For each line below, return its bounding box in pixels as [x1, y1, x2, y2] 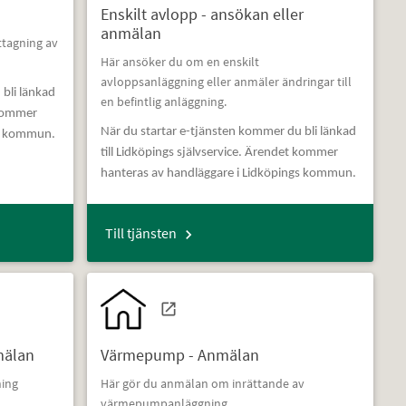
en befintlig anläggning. [100, 93, 227, 111]
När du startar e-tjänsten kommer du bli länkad [100, 125, 356, 140]
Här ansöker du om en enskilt [100, 53, 259, 71]
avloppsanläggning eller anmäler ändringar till [100, 73, 352, 91]
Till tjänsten [104, 224, 177, 243]
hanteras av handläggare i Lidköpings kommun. [100, 167, 356, 181]
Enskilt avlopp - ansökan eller [100, 4, 304, 25]
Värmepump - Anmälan [100, 344, 259, 366]
